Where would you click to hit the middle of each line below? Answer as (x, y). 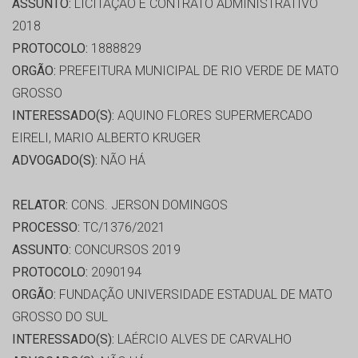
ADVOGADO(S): (55, 161)
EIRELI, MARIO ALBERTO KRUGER (106, 138)
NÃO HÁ (121, 161)
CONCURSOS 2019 (126, 250)
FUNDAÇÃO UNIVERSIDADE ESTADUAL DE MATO (194, 295)
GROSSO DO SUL (60, 317)
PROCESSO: (46, 228)
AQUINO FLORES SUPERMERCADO (213, 116)
